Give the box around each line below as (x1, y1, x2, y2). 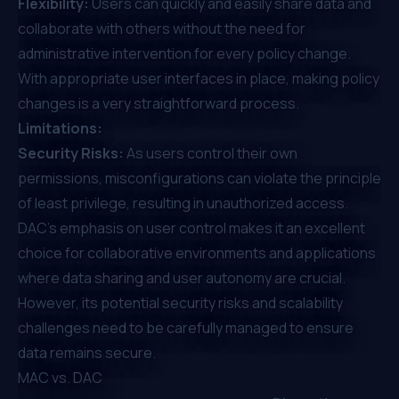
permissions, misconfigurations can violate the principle (18, 167, 381, 188)
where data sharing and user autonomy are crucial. (18, 267, 346, 288)
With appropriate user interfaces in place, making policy (18, 68, 379, 88)
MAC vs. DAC (18, 367, 102, 387)
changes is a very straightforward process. (18, 93, 299, 113)
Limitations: (18, 118, 102, 138)
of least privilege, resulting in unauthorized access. (18, 192, 348, 213)
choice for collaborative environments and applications (18, 242, 376, 263)
